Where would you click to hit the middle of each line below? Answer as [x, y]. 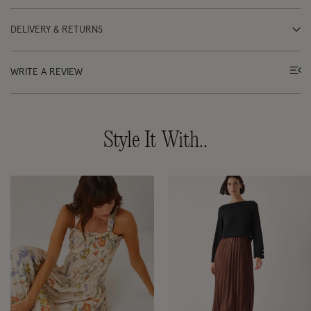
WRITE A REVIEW [47, 72]
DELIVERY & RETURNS [57, 30]
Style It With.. [155, 141]
